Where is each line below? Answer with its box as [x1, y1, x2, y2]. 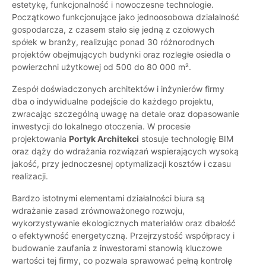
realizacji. [12, 171, 48, 182]
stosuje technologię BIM [139, 134, 233, 144]
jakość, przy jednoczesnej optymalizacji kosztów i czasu [12, 159, 231, 169]
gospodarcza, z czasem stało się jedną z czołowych [12, 24, 214, 35]
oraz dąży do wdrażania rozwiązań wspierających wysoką [12, 146, 239, 157]
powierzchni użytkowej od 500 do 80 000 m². [12, 62, 191, 72]
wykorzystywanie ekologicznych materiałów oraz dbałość [12, 218, 236, 229]
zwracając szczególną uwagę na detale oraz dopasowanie [12, 109, 239, 119]
